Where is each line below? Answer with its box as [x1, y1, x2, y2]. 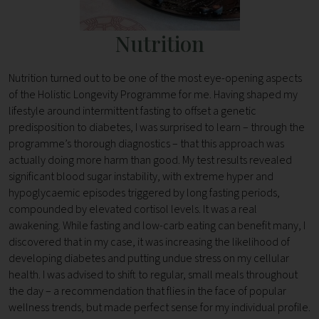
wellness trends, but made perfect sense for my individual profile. [9, 300, 310, 316]
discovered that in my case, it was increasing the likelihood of [9, 234, 290, 251]
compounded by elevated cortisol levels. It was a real [9, 202, 257, 218]
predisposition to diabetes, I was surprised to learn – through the [9, 120, 305, 136]
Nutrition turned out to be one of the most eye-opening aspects [9, 70, 302, 87]
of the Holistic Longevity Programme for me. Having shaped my [9, 87, 298, 103]
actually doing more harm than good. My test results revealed [9, 152, 292, 169]
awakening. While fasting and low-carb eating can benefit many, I [9, 218, 305, 234]
